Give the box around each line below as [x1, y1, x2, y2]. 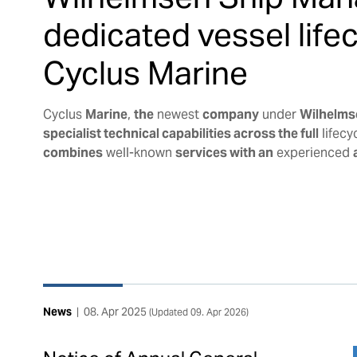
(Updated [148, 305, 190, 318]
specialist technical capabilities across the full [42, 124, 319, 142]
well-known [102, 143, 175, 161]
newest [153, 105, 202, 123]
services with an [175, 143, 273, 161]
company [202, 105, 259, 123]
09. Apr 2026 [190, 305, 246, 318]
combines [42, 143, 103, 161]
